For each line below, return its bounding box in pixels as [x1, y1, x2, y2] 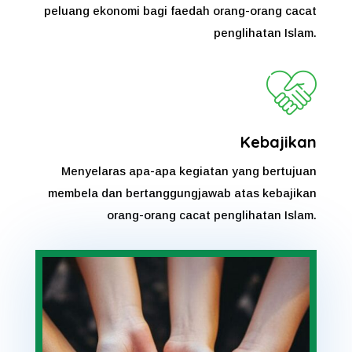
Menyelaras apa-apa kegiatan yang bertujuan [61, 163, 317, 178]
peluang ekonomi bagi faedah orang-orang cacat [44, 3, 317, 17]
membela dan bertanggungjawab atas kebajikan [48, 185, 317, 200]
